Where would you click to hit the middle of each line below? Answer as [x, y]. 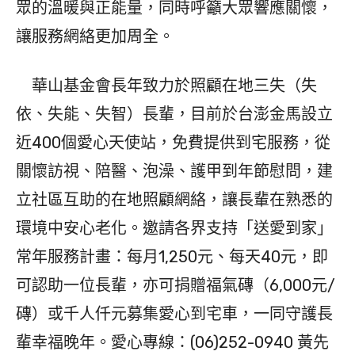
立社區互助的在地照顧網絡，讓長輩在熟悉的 [174, 200]
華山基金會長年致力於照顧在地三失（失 [166, 86]
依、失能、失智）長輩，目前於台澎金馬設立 [174, 115]
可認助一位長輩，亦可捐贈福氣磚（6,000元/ [176, 286]
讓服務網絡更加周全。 [95, 37]
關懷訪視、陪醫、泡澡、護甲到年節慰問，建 [174, 172]
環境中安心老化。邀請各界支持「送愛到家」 [174, 229]
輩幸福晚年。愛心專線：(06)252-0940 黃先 [172, 343]
